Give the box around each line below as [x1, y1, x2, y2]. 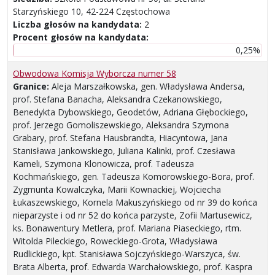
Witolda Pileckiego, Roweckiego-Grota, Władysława [13, 235, 217, 247]
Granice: [13, 80, 52, 93]
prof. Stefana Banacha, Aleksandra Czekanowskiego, [13, 93, 222, 106]
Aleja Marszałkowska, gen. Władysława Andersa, [52, 80, 245, 93]
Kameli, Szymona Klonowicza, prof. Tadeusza [13, 158, 194, 170]
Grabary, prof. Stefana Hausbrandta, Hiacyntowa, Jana [13, 132, 228, 144]
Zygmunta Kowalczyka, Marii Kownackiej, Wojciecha [13, 184, 221, 196]
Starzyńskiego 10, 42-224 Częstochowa [13, 6, 170, 18]
